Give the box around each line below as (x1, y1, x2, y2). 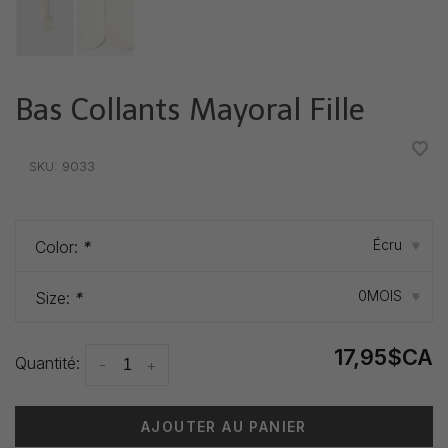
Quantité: (15, 353, 80, 374)
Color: (35, 237, 83, 258)
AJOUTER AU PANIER (141, 417, 307, 435)
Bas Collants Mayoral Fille (15, 92, 365, 129)
